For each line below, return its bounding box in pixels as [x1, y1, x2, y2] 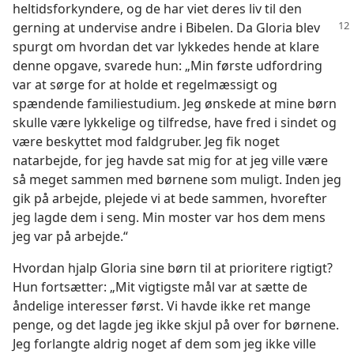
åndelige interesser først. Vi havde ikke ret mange [13, 297, 311, 314]
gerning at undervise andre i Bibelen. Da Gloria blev [13, 19, 320, 36]
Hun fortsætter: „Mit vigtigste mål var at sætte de [13, 278, 307, 296]
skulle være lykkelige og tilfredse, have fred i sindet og [13, 114, 337, 131]
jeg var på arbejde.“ [13, 228, 128, 245]
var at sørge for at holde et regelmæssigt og [13, 76, 277, 93]
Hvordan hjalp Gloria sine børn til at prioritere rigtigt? [13, 259, 333, 277]
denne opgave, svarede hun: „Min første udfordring [13, 57, 322, 74]
